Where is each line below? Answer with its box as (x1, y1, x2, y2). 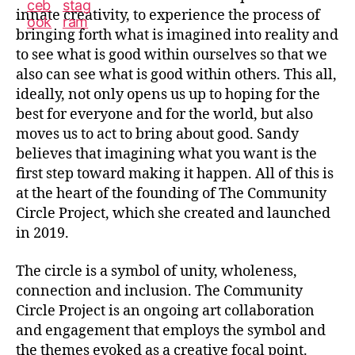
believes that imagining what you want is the (16, 145, 317, 163)
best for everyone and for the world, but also (16, 105, 313, 124)
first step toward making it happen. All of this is (16, 165, 334, 183)
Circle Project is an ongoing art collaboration (16, 301, 315, 320)
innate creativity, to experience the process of (16, 6, 320, 25)
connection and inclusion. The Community (16, 281, 303, 300)
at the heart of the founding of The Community (16, 185, 326, 203)
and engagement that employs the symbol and (16, 321, 326, 340)
